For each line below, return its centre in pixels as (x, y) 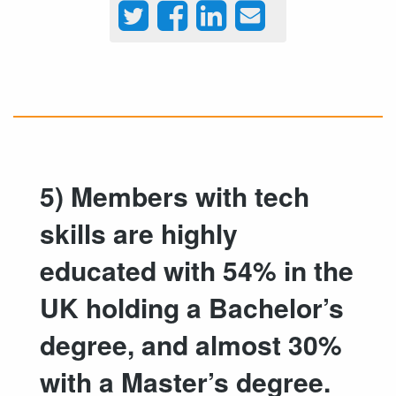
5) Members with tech (175, 196)
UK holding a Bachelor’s (192, 308)
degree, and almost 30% (191, 345)
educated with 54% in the (197, 270)
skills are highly (139, 233)
